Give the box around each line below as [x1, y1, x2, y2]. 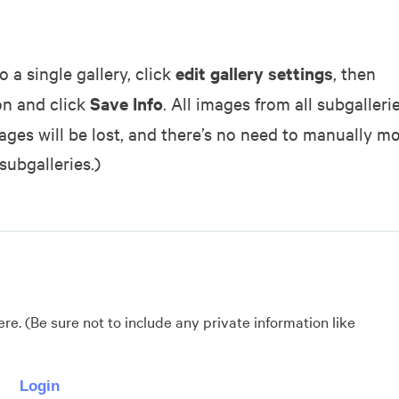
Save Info [90, 92, 163, 116]
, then [333, 61, 376, 85]
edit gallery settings [175, 61, 333, 85]
